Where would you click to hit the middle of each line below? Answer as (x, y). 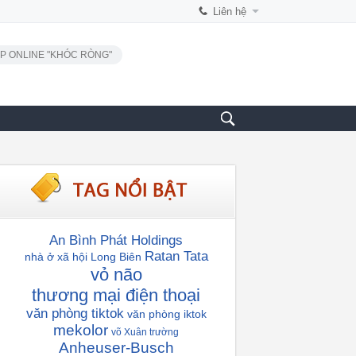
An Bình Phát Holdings (116, 240)
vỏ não (116, 275)
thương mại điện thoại (116, 295)
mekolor (81, 330)
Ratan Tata (176, 256)
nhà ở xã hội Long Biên (83, 257)
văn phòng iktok (166, 314)
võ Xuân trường (145, 332)
